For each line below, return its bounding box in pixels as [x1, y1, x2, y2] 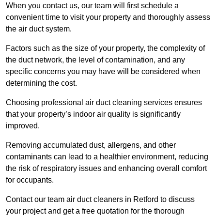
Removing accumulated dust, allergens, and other [6, 140, 176, 149]
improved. [6, 121, 40, 130]
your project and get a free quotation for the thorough [6, 206, 185, 215]
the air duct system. [6, 24, 72, 33]
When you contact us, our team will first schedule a [6, 1, 179, 10]
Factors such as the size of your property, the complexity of [6, 44, 205, 52]
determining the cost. [6, 78, 77, 87]
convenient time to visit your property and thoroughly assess [6, 13, 210, 21]
